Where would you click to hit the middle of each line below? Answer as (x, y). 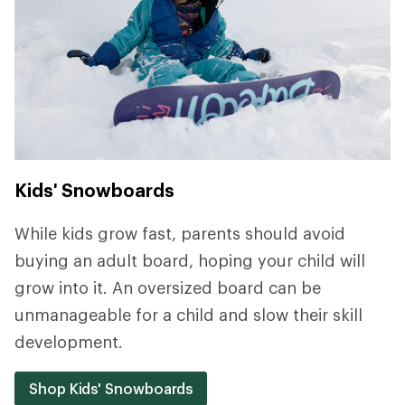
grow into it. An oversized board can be (168, 288)
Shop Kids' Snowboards (111, 389)
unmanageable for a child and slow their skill (188, 315)
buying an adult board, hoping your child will (190, 261)
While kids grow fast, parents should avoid (180, 234)
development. (69, 342)
